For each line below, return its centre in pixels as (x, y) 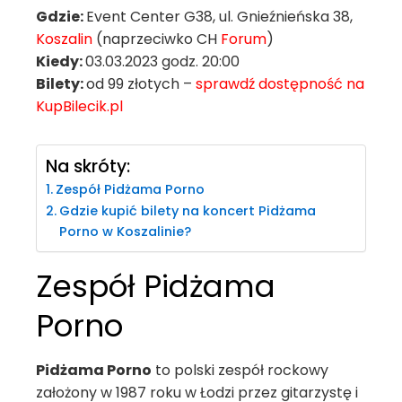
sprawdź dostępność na (280, 84)
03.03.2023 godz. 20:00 (162, 61)
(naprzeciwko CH (157, 39)
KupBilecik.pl (79, 106)
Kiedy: (61, 61)
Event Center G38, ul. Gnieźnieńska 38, (219, 17)
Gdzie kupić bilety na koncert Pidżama (187, 211)
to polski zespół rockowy (240, 370)
